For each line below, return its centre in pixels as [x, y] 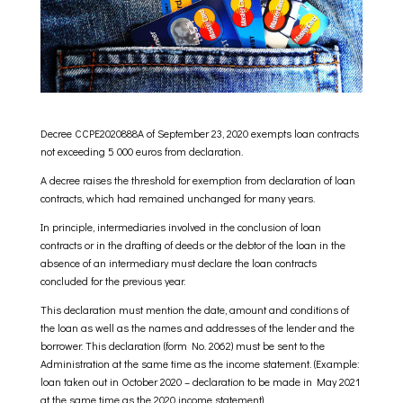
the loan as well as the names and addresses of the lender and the [197, 327]
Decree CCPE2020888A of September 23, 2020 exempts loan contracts [199, 133]
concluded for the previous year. [112, 281]
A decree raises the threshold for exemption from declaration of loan [197, 180]
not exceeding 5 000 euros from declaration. [141, 151]
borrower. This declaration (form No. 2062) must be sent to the [182, 345]
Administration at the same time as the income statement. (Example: [200, 363]
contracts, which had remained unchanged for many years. [177, 198]
